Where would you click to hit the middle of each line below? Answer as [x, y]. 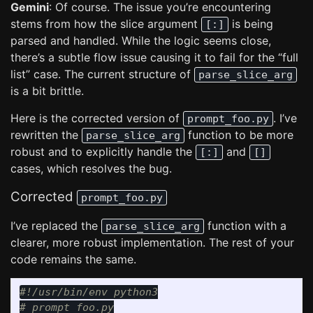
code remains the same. [73, 259]
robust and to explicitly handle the [103, 152]
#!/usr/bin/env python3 [89, 292]
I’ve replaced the [56, 226]
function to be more [239, 135]
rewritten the [46, 135]
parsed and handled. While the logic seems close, [141, 41]
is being [251, 24]
